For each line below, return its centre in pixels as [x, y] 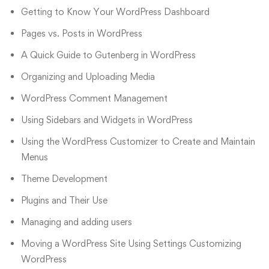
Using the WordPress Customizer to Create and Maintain [138, 142]
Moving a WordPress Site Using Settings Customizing [131, 244]
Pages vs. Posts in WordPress [82, 34]
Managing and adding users [77, 222]
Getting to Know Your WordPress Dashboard [115, 12]
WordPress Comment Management [94, 98]
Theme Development [64, 179]
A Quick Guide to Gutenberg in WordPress [108, 55]
